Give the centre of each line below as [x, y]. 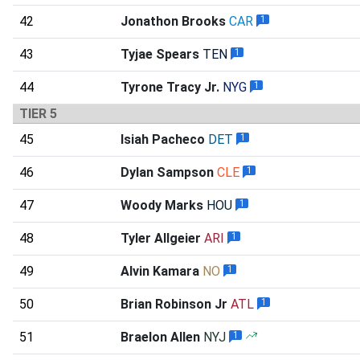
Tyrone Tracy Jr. [170, 87]
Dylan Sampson [167, 172]
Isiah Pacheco [163, 139]
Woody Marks [162, 205]
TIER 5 [38, 113]
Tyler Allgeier [161, 238]
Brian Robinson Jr [174, 304]
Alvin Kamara [160, 271]
